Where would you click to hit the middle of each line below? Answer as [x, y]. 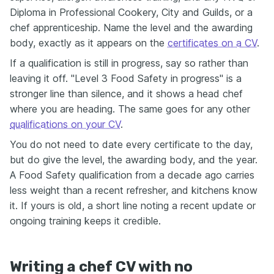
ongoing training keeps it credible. [85, 221]
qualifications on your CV [65, 124]
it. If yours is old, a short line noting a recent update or [133, 206]
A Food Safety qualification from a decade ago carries [132, 175]
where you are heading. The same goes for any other [130, 109]
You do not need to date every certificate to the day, [131, 145]
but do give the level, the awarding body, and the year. [134, 160]
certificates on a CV [212, 43]
